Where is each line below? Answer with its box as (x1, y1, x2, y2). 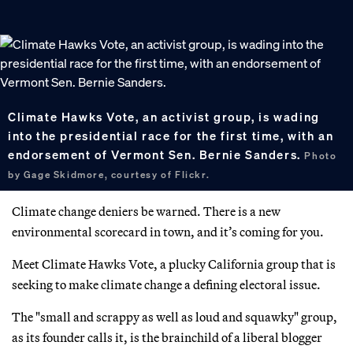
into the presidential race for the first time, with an (8, 127, 334, 143)
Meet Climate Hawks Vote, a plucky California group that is (12, 255, 336, 272)
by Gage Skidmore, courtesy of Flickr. (8, 168, 210, 180)
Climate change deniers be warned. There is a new (12, 203, 281, 219)
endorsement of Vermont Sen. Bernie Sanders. (8, 146, 305, 162)
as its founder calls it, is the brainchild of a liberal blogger (12, 329, 322, 345)
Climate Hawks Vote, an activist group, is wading (8, 108, 320, 124)
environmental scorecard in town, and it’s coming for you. (12, 223, 324, 240)
